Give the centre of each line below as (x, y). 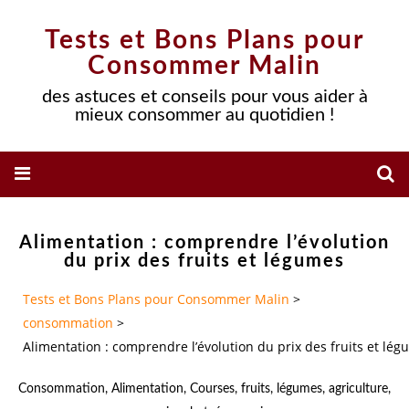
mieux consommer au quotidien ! (204, 115)
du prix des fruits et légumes (204, 261)
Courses (212, 388)
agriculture (358, 388)
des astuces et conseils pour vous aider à (204, 97)
